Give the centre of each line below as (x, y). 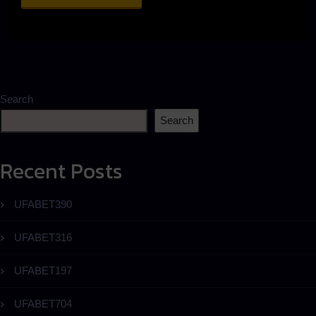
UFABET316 (43, 237)
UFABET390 (43, 204)
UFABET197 (43, 270)
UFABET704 (43, 303)
